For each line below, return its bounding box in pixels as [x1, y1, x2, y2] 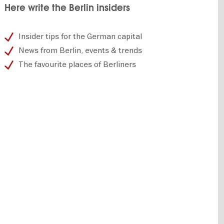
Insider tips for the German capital [18, 31, 142, 41]
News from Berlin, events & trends [18, 45, 142, 55]
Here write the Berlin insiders [4, 2, 130, 14]
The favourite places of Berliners [18, 59, 136, 69]
